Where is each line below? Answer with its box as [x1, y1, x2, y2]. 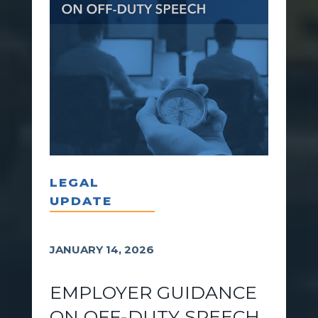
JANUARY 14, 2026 [49, 242, 154, 256]
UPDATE [49, 193, 112, 208]
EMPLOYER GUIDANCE [49, 281, 257, 303]
